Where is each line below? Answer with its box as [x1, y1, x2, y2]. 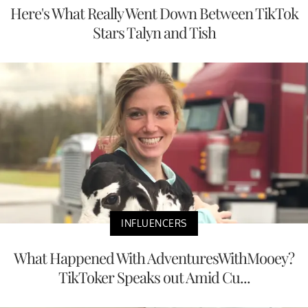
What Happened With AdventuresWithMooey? [14, 247, 294, 269]
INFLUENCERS [121, 217, 187, 230]
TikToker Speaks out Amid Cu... [58, 267, 250, 288]
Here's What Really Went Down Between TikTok [10, 2, 298, 23]
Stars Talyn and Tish [92, 21, 216, 43]
